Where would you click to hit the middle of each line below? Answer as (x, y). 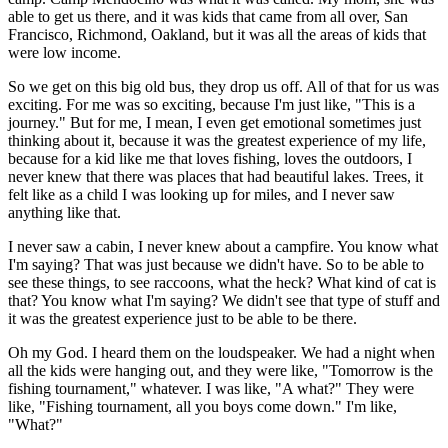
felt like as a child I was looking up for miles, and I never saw (201, 195)
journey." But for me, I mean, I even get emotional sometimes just (214, 123)
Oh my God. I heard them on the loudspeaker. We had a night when (221, 353)
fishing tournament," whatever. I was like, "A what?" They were (211, 389)
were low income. (64, 53)
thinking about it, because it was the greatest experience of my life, (217, 141)
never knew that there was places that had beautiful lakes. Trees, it (215, 177)
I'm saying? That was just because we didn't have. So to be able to (216, 265)
